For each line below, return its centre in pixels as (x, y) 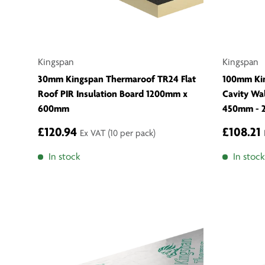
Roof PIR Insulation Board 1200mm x (113, 95)
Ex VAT (94, 134)
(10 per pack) (132, 134)
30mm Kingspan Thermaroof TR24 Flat (117, 80)
